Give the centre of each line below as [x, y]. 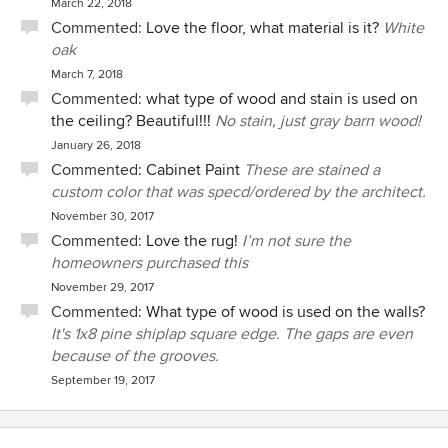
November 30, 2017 [102, 216]
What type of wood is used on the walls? [285, 312]
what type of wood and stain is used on [282, 99]
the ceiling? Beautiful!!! [131, 121]
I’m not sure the [296, 241]
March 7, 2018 [87, 74]
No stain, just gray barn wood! [318, 121]
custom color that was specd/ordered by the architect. [238, 192]
